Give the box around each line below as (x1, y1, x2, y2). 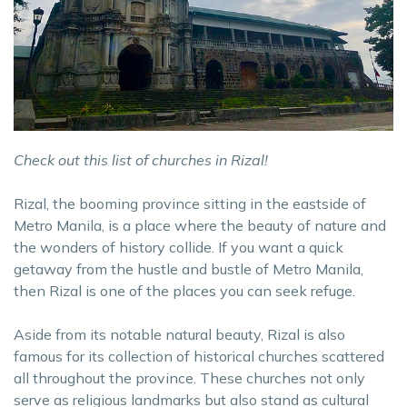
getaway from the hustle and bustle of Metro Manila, (14, 259, 363, 278)
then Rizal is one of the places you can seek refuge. (14, 281, 355, 300)
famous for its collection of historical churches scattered (14, 346, 384, 365)
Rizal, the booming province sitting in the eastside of (14, 194, 366, 213)
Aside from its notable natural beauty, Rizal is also (14, 324, 345, 343)
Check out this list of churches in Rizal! (14, 150, 268, 169)
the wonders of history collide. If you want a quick (14, 237, 343, 256)
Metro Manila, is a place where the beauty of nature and (14, 215, 386, 234)
